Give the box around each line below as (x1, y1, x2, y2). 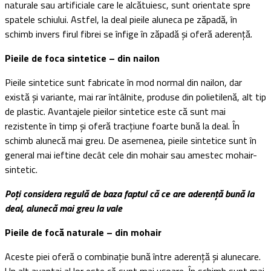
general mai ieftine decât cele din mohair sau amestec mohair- (5, 147, 257, 162)
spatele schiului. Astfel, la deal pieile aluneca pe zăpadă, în (5, 11, 237, 27)
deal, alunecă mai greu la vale (5, 200, 122, 215)
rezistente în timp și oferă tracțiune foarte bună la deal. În (5, 118, 240, 133)
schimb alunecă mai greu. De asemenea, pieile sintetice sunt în (5, 132, 256, 148)
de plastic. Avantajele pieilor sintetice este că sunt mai (5, 103, 226, 119)
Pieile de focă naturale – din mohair (5, 224, 162, 240)
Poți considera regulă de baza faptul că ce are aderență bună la (5, 186, 254, 201)
